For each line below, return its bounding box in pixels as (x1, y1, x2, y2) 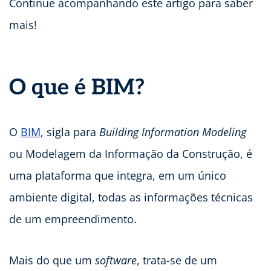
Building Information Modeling (99, 124, 246, 139)
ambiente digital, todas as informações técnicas (9, 189, 253, 204)
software (95, 252, 137, 267)
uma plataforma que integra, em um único (9, 168, 226, 183)
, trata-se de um (137, 252, 217, 267)
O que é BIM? (9, 74, 145, 101)
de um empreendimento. (9, 211, 140, 226)
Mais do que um (9, 252, 95, 267)
